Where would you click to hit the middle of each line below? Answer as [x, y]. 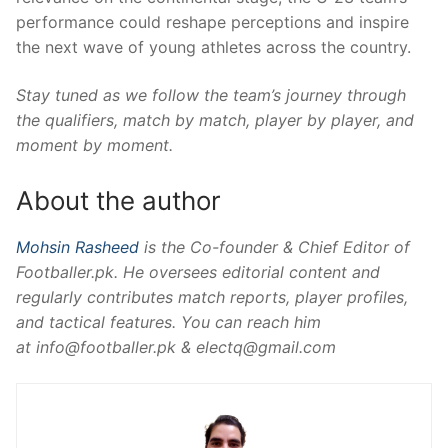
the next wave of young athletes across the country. [213, 47]
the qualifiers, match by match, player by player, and [215, 119]
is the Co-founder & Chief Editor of [274, 247]
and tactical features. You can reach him [168, 322]
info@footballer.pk [106, 347]
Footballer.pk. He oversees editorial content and [198, 272]
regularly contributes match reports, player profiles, [212, 297]
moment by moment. [94, 144]
